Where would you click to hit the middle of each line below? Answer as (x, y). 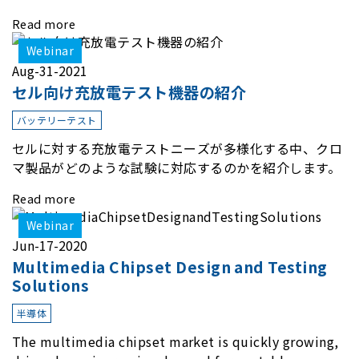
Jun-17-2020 (50, 245)
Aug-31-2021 (50, 70)
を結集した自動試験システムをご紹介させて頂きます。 (176, 12)
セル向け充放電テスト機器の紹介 (129, 92)
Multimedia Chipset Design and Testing (170, 266)
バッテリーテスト (57, 119)
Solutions (51, 285)
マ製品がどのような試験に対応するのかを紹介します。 (176, 167)
